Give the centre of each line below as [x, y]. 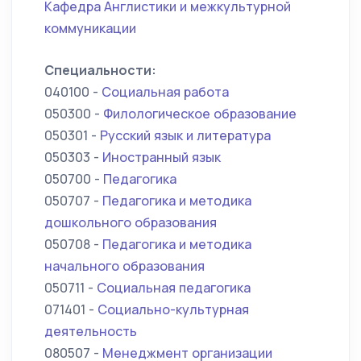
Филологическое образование [200, 114]
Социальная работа [165, 92]
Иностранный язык [162, 157]
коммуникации [90, 28]
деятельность [91, 331]
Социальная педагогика [174, 288]
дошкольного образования [131, 222]
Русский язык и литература [185, 135]
